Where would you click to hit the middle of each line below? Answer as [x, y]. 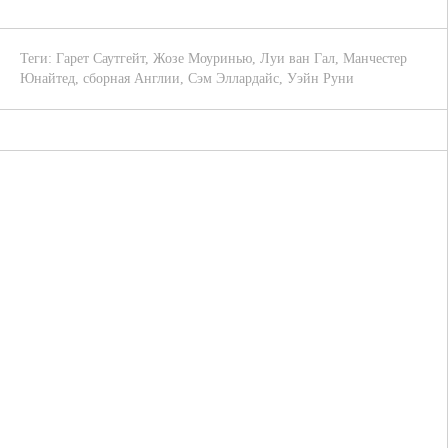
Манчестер [375, 58]
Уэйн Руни [320, 78]
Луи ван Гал [297, 58]
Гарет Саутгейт [100, 58]
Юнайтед [47, 78]
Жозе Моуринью [202, 58]
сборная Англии [131, 78]
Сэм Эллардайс [233, 78]
